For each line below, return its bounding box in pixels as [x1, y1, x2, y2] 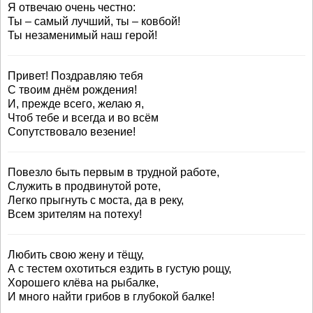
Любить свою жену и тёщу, [8, 249, 144, 261]
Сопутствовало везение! [8, 126, 136, 138]
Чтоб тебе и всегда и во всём [8, 112, 159, 124]
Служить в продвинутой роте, [8, 180, 161, 192]
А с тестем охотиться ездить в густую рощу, [8, 263, 231, 275]
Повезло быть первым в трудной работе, [8, 166, 219, 178]
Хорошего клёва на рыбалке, [8, 277, 159, 289]
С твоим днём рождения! [8, 84, 137, 96]
